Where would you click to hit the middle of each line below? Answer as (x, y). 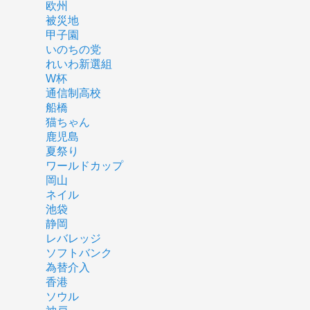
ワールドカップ (84, 165)
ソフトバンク (79, 253)
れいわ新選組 (79, 64)
